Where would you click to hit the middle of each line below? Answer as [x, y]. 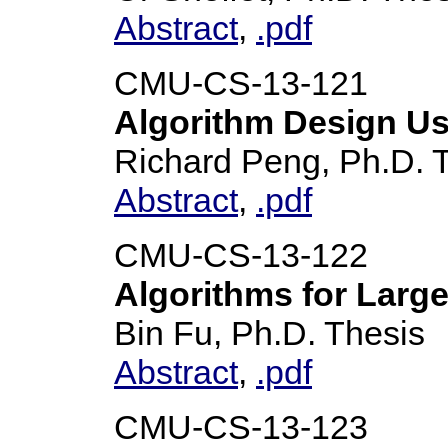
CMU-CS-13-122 [241, 255]
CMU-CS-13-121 [241, 83]
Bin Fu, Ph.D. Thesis [269, 333]
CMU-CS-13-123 [241, 427]
